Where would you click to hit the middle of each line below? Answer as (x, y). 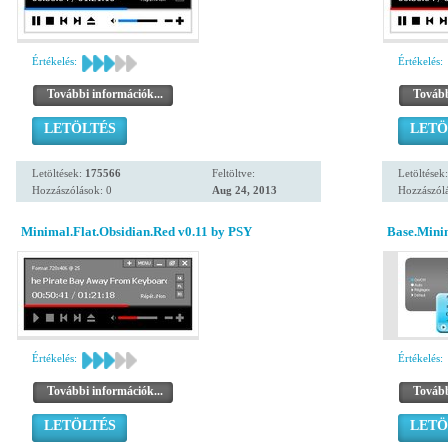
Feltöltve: (233, 173)
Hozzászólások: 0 (72, 190)
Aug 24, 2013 (244, 190)
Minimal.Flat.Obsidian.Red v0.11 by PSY (136, 231)
